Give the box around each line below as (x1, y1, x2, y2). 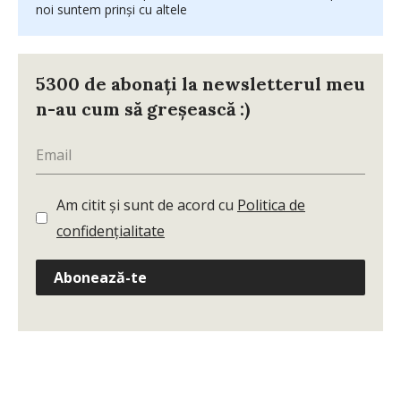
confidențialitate (56, 220, 165, 241)
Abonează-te (54, 267, 147, 287)
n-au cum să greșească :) (36, 97, 250, 120)
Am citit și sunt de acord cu (56, 194, 237, 215)
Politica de (237, 194, 305, 215)
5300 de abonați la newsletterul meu (36, 72, 365, 95)
